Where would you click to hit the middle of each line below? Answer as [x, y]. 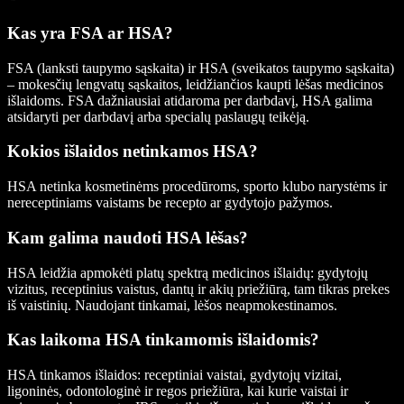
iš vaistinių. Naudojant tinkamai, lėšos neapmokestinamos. [172, 305]
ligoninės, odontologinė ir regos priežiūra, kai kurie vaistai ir [178, 391]
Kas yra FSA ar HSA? [90, 32]
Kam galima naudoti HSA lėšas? [128, 237]
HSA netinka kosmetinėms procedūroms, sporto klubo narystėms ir [197, 187]
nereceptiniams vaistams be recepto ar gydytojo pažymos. [170, 203]
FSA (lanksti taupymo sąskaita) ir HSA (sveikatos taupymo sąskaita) [201, 68]
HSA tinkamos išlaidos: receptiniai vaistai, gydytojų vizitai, [174, 375]
